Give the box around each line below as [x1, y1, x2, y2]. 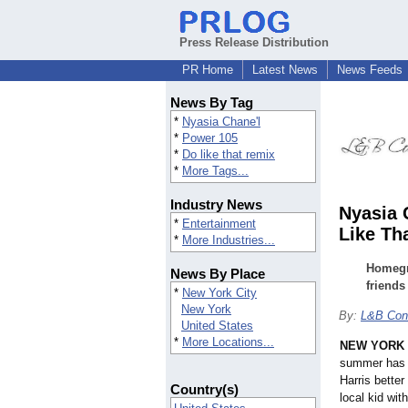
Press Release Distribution [179, 36, 329, 49]
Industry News [170, 197, 262, 213]
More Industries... [182, 233, 275, 248]
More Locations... [182, 335, 274, 350]
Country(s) [170, 382, 239, 398]
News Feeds [337, 63, 403, 76]
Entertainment [182, 217, 256, 231]
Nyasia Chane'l [182, 115, 260, 129]
